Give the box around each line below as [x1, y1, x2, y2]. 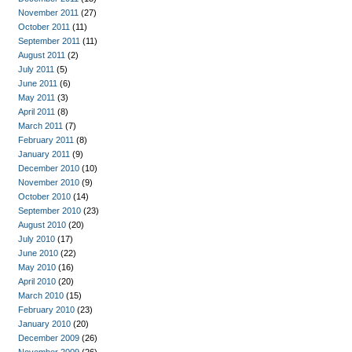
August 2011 [18, 50, 65, 60]
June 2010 [18, 248, 58, 258]
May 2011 [18, 93, 55, 102]
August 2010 [18, 220, 66, 229]
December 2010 [18, 163, 79, 173]
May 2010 [18, 262, 56, 272]
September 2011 [18, 36, 80, 46]
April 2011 [18, 107, 55, 116]
